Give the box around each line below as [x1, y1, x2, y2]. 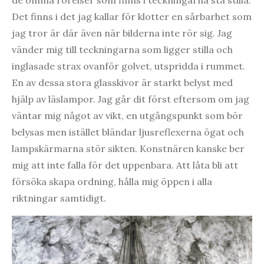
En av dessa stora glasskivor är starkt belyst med [12, 77, 233, 89]
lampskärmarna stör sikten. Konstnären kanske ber [12, 143, 245, 155]
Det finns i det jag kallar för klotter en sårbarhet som [12, 11, 252, 23]
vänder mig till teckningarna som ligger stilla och [12, 44, 233, 56]
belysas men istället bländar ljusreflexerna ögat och [12, 126, 244, 138]
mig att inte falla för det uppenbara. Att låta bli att [12, 159, 238, 171]
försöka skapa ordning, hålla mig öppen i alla [12, 176, 212, 188]
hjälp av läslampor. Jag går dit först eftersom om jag [12, 93, 249, 105]
